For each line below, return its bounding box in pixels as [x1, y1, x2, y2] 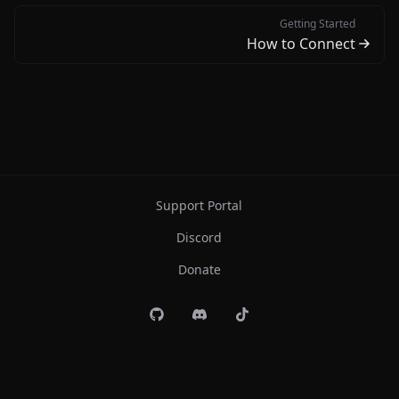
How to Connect [247, 33, 355, 53]
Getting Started [280, 15, 355, 31]
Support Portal [156, 197, 243, 214]
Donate [177, 261, 221, 278]
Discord [176, 229, 223, 246]
